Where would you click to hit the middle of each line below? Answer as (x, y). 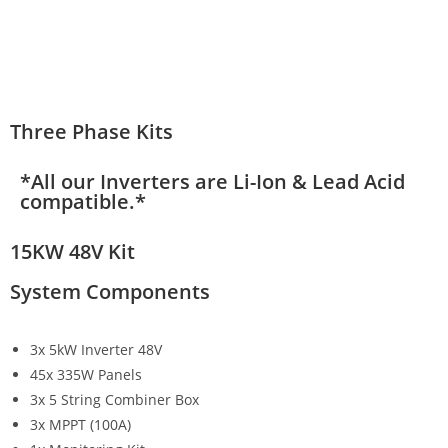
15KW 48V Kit (72, 251)
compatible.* (83, 201)
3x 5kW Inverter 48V (96, 349)
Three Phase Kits (91, 131)
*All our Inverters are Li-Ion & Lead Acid (212, 181)
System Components (110, 291)
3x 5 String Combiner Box (114, 399)
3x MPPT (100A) (80, 424)
